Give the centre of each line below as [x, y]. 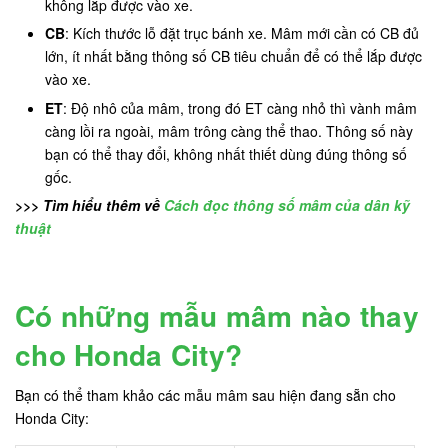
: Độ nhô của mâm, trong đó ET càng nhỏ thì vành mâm [240, 107]
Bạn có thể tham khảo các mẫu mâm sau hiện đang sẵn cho [205, 395]
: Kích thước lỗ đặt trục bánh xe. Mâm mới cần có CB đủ [242, 33]
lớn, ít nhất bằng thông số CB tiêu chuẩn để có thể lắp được [233, 56]
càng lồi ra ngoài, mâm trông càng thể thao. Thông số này [229, 130]
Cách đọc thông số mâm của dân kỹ [287, 205]
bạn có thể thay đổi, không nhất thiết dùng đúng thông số [226, 153]
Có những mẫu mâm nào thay [217, 316]
